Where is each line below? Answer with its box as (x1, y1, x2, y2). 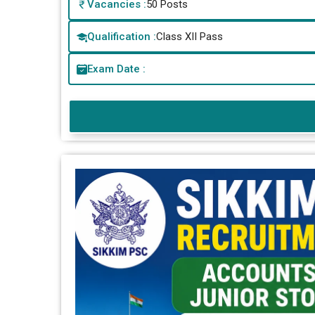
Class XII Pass (156, 30, 223, 44)
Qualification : (87, 30, 156, 44)
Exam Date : (87, 63, 146, 76)
